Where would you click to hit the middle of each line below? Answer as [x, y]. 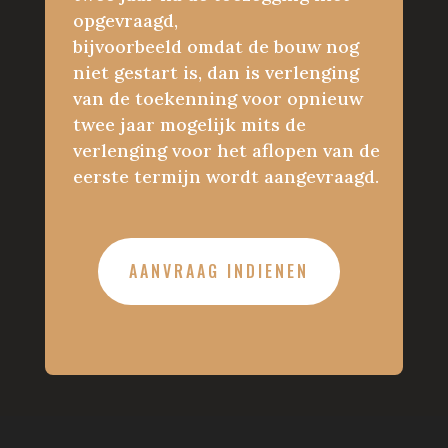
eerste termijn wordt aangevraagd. [225, 176]
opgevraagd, [125, 20]
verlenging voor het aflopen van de [226, 150]
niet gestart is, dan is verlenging [215, 72]
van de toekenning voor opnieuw [217, 98]
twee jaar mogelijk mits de [189, 124]
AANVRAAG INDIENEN [218, 270]
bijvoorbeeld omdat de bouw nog [215, 46]
